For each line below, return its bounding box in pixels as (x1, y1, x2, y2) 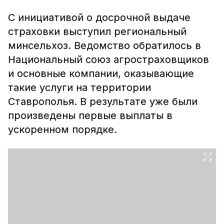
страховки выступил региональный (8, 25, 186, 37)
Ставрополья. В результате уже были (8, 95, 197, 107)
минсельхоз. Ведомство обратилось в (8, 39, 201, 51)
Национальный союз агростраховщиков (8, 53, 209, 65)
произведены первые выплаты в (8, 109, 172, 121)
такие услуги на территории (8, 81, 151, 93)
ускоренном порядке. (8, 123, 117, 135)
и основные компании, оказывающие (8, 67, 194, 79)
